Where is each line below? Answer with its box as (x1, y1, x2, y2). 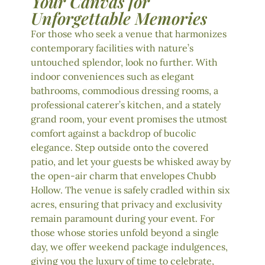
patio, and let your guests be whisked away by (31, 155, 231, 167)
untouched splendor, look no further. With (31, 56, 218, 68)
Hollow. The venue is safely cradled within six (31, 183, 230, 196)
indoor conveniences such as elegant (31, 70, 194, 82)
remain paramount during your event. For (31, 212, 215, 224)
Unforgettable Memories (31, 7, 207, 29)
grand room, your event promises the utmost (31, 112, 227, 125)
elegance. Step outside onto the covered (31, 141, 209, 153)
